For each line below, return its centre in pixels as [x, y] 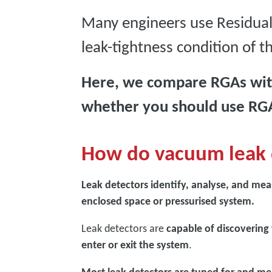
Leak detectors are [124, 228]
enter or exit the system [135, 245]
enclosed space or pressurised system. [168, 201]
